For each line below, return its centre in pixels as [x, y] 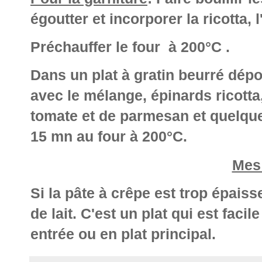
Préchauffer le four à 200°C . [130, 47]
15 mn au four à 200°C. [109, 137]
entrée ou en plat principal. [125, 234]
